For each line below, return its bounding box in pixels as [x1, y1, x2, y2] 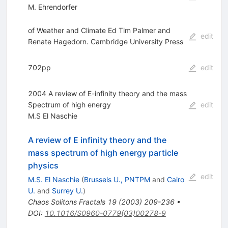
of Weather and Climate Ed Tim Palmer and [27, 26, 170, 35]
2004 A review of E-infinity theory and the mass [27, 89, 187, 98]
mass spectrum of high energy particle [27, 148, 178, 158]
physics [27, 160, 59, 171]
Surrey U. [51, 186, 83, 195]
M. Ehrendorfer [27, 3, 77, 12]
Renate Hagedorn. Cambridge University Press [27, 37, 183, 46]
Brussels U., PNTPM [83, 175, 150, 184]
